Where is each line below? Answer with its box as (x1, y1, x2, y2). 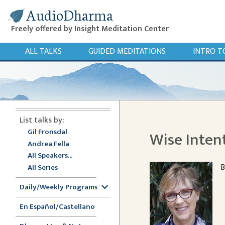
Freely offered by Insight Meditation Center (11, 22, 169, 36)
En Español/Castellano (20, 200, 95, 213)
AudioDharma (26, 4, 113, 25)
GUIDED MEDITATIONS (88, 45, 166, 58)
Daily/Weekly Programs (20, 180, 97, 193)
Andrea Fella (28, 137, 69, 150)
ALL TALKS (25, 45, 62, 58)
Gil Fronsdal (28, 126, 67, 138)
